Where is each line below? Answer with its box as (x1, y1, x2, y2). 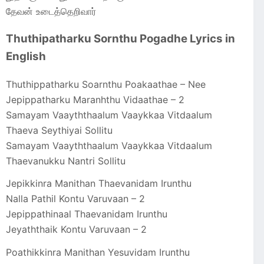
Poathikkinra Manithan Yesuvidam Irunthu (6, 246, 190, 259)
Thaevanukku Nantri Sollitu (6, 154, 126, 167)
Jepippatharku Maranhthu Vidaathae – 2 (6, 93, 184, 105)
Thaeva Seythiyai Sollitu (6, 124, 113, 136)
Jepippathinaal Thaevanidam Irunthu (6, 208, 167, 220)
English (6, 49, 46, 63)
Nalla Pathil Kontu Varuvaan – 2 (6, 193, 145, 205)
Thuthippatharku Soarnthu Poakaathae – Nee (6, 78, 206, 90)
